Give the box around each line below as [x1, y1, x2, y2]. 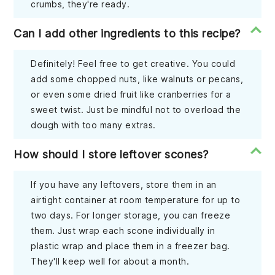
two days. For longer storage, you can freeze [31, 210, 231, 221]
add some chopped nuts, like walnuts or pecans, [31, 74, 244, 85]
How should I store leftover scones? [14, 148, 209, 161]
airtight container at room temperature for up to [31, 195, 241, 206]
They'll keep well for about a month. [31, 256, 190, 267]
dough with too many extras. [31, 120, 156, 131]
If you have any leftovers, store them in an [31, 179, 217, 190]
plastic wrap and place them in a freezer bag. [31, 241, 230, 252]
